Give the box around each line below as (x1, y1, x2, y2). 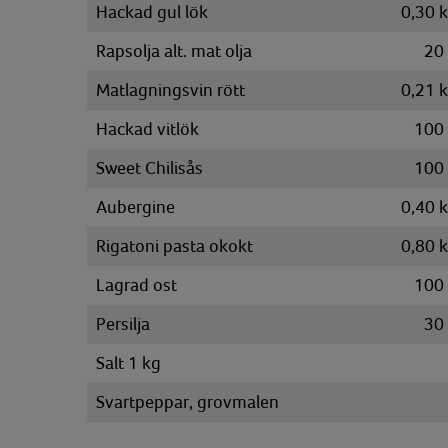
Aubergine (96, 197, 175, 217)
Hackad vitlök (96, 119, 199, 139)
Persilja (96, 314, 150, 334)
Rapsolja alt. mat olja (96, 41, 252, 61)
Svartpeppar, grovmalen (96, 392, 279, 412)
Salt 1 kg (96, 353, 161, 373)
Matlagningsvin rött (96, 80, 245, 100)
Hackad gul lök (96, 2, 208, 22)
